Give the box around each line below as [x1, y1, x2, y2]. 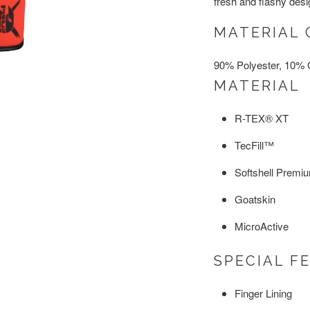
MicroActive [235, 219, 289, 233]
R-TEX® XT [235, 111, 289, 125]
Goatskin [235, 192, 275, 206]
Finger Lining [235, 286, 292, 300]
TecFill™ [235, 138, 274, 152]
